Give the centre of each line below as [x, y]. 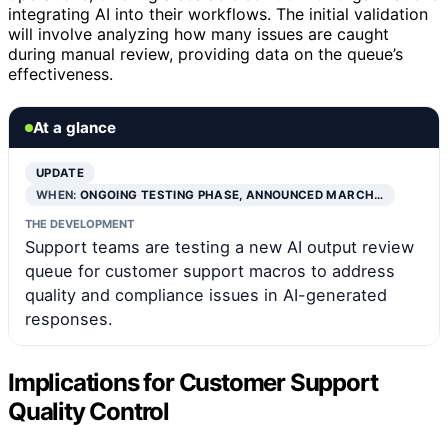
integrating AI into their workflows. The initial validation [218, 14]
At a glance [74, 128]
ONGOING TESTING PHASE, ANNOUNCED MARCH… [232, 195]
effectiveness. [60, 74]
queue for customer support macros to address [210, 271]
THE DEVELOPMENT [79, 224]
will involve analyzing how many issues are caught [198, 34]
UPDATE [60, 173]
